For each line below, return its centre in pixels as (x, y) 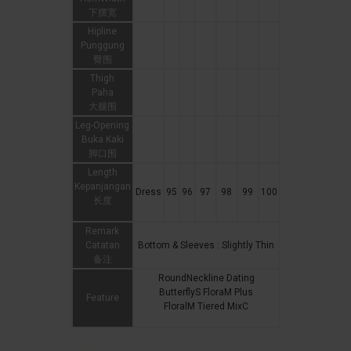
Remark (102, 232)
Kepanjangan (102, 187)
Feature (102, 298)
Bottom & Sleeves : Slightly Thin (206, 246)
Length (102, 173)
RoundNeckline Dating (206, 279)
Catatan (102, 246)
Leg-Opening (102, 126)
